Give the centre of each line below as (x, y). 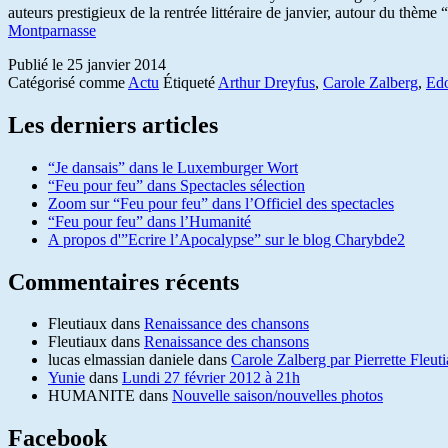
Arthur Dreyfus (266, 82)
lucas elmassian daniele (121, 360)
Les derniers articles (113, 124)
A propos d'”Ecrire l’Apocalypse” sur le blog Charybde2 (226, 239)
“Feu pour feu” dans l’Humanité (149, 221)
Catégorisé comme (68, 82)
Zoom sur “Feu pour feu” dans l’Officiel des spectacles (221, 203)
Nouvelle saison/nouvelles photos (277, 396)
